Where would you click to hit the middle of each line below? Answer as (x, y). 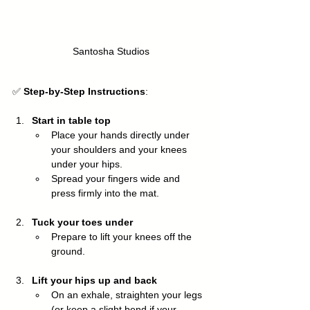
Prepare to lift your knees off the (123, 236)
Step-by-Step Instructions (84, 91)
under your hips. (87, 164)
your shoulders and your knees (120, 149)
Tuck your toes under (82, 222)
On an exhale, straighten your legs (128, 294)
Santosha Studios (111, 51)
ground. (68, 251)
